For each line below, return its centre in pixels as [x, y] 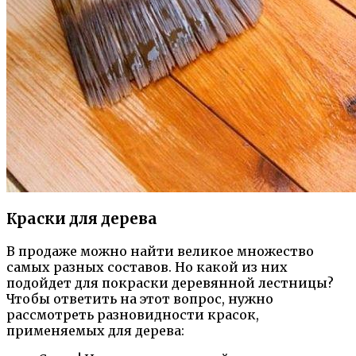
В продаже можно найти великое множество [160, 251]
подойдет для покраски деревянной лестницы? [170, 282]
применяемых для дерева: [95, 330]
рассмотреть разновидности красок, [133, 314]
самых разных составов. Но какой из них [147, 267]
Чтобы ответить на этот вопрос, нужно [140, 298]
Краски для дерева [82, 219]
